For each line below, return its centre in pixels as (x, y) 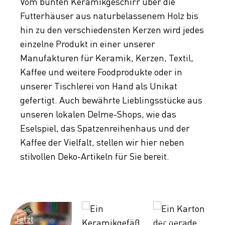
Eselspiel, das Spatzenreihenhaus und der (105, 128)
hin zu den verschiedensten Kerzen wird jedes (112, 30)
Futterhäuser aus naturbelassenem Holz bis (109, 16)
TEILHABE (52, 193)
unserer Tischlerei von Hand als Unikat (99, 86)
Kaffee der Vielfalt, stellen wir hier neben (102, 142)
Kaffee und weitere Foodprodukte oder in (101, 72)
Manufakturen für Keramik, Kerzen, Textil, (107, 58)
